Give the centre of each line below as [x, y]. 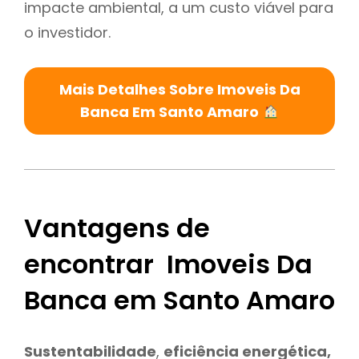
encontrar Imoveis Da [168, 264]
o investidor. [67, 32]
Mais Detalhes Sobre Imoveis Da [179, 89]
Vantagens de [117, 228]
